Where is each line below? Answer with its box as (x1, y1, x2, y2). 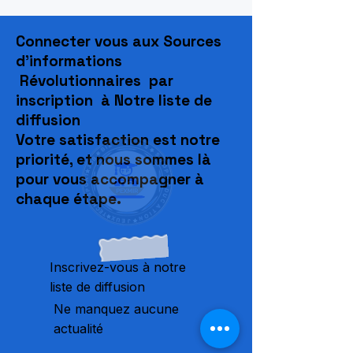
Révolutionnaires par (16, 71, 173, 91)
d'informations (16, 51, 122, 71)
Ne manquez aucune (54, 301, 179, 317)
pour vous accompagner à (16, 169, 204, 189)
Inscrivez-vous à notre (50, 259, 186, 275)
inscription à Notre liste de (16, 91, 212, 110)
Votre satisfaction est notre (16, 130, 220, 150)
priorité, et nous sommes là (16, 150, 211, 169)
